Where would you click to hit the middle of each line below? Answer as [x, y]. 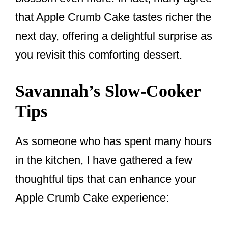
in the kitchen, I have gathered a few [104, 160]
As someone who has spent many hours [113, 141]
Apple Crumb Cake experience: [92, 198]
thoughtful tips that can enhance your [106, 179]
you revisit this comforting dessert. [99, 55]
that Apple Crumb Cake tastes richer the [113, 17]
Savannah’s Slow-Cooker [108, 91]
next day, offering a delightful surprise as [114, 36]
